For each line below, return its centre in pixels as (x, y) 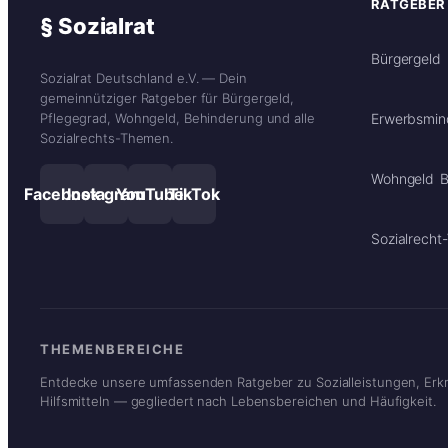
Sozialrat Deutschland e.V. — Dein (143, 78)
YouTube (150, 194)
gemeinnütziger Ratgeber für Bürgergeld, (167, 98)
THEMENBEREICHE (112, 349)
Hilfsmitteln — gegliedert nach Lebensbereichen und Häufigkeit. (238, 401)
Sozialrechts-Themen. (107, 138)
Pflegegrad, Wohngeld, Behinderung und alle (177, 118)
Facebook (62, 194)
